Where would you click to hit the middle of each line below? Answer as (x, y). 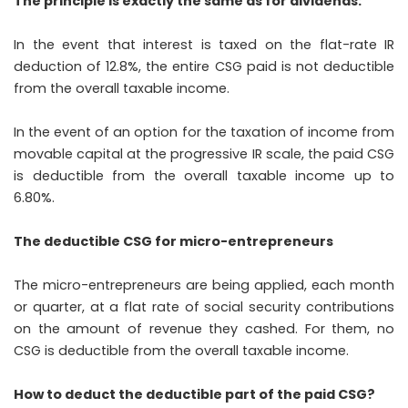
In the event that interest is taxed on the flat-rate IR (204, 45)
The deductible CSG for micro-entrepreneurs (173, 242)
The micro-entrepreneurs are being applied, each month (204, 286)
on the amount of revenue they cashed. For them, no (204, 329)
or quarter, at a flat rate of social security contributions (204, 307)
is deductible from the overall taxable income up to (204, 176)
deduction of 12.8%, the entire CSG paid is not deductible (204, 67)
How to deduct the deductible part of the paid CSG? (194, 395)
